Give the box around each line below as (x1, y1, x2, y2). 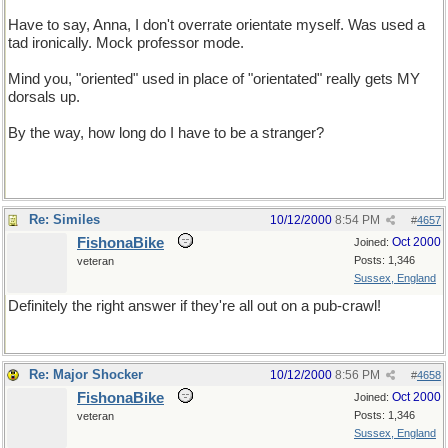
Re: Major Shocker (29, 367, 143, 382)
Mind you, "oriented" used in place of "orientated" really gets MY (8, 71, 420, 87)
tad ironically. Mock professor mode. (8, 35, 244, 51)
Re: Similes (29, 212, 100, 227)
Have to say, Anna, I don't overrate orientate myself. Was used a (8, 17, 425, 33)
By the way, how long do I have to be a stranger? (8, 125, 324, 141)
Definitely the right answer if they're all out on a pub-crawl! (8, 298, 381, 314)
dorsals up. (8, 89, 80, 105)
